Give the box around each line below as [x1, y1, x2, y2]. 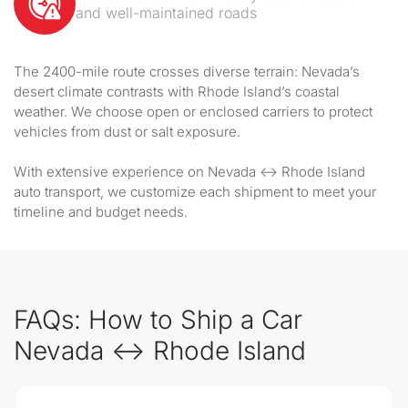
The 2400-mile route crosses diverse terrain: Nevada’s [14, 63, 360, 80]
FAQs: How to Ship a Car [14, 304, 302, 335]
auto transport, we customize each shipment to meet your [14, 183, 376, 200]
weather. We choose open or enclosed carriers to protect [14, 103, 372, 120]
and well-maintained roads [76, 4, 257, 22]
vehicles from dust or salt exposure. [14, 123, 240, 140]
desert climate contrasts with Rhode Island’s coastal [14, 83, 340, 100]
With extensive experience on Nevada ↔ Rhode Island [14, 163, 365, 180]
